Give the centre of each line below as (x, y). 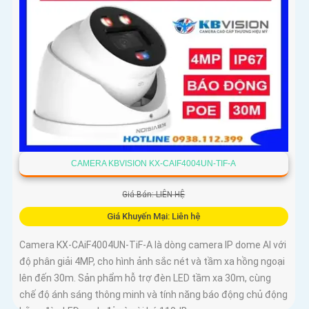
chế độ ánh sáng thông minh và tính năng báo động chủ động (153, 295)
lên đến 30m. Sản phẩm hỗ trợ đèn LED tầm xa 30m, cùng (145, 278)
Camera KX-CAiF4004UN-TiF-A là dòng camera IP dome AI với (153, 245)
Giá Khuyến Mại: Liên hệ (153, 217)
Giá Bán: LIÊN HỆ (154, 195)
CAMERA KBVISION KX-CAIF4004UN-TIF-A (154, 164)
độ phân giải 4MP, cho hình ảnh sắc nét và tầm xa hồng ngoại (152, 262)
